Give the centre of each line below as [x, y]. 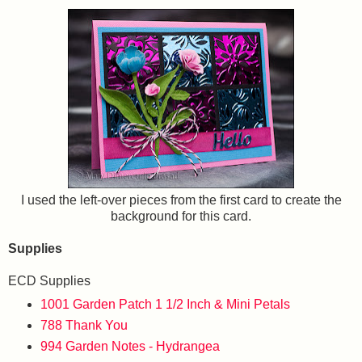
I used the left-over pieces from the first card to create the [181, 200]
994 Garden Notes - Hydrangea [130, 346]
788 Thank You [84, 325]
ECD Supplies [49, 280]
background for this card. [181, 216]
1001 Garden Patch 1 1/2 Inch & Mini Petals [165, 304]
